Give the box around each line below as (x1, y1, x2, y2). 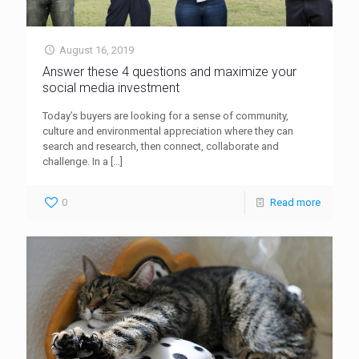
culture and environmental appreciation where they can (42, 125, 293, 138)
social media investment (42, 80, 179, 96)
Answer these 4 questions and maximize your (42, 64, 296, 80)
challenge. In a (42, 155, 108, 168)
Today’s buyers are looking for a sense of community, (42, 110, 288, 123)
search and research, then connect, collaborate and (42, 140, 279, 153)
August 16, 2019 (59, 44, 135, 57)
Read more (270, 196, 321, 209)
